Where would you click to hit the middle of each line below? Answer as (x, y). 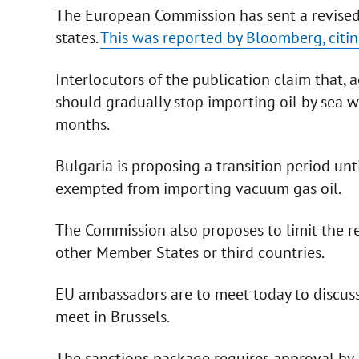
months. (82, 125)
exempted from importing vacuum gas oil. (198, 189)
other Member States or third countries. (190, 253)
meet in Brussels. (112, 317)
